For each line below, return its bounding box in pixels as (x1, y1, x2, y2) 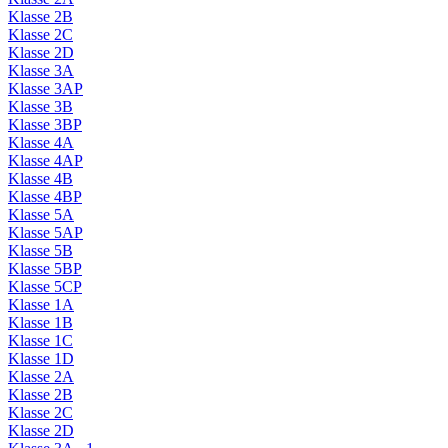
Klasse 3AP (8, 80, 83, 98)
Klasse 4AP (8, 152, 83, 170)
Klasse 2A (8, 368, 74, 386)
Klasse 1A (8, 296, 74, 314)
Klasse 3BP (8, 116, 82, 134)
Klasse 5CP (8, 278, 82, 296)
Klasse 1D (8, 350, 74, 368)
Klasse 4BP (8, 188, 82, 206)
